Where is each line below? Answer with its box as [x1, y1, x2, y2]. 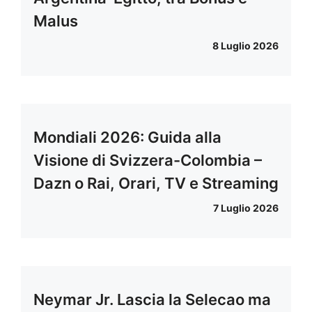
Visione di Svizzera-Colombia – [33, 151, 262, 170]
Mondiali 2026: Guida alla [33, 128, 221, 147]
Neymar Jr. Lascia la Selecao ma [33, 290, 271, 309]
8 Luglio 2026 [212, 40, 279, 52]
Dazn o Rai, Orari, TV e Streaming [33, 174, 279, 193]
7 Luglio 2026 [213, 202, 279, 214]
